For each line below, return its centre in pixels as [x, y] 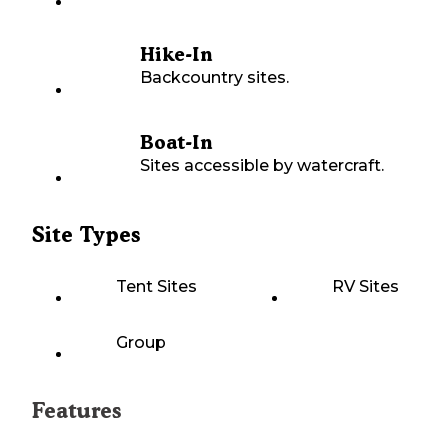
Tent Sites [156, 287]
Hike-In [176, 55]
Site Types [86, 235]
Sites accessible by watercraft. [262, 166]
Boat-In [176, 143]
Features [76, 411]
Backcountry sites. [214, 78]
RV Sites [365, 287]
